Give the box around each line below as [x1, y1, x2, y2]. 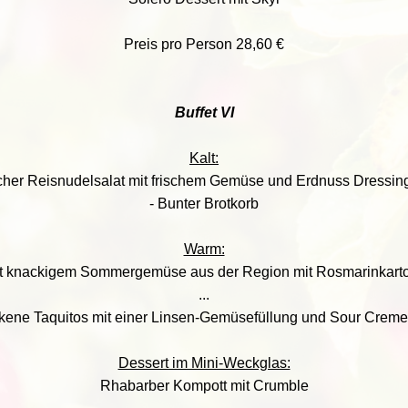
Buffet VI [174, 105, 234, 120]
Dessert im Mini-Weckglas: [117, 355, 291, 371]
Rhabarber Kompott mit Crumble [99, 378, 309, 393]
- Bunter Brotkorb [149, 196, 259, 211]
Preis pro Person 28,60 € [124, 36, 284, 52]
